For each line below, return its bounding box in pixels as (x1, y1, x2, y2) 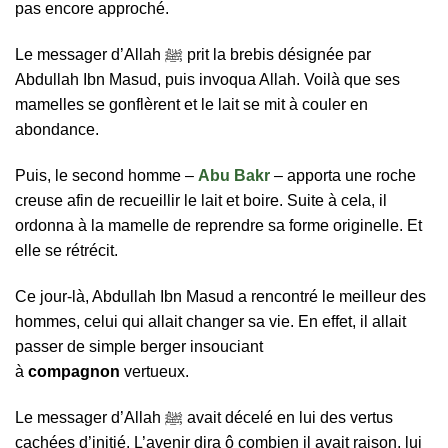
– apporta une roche (270, 167, 416, 184)
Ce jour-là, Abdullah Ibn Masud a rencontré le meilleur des (15, 287, 426, 305)
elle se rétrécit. (15, 242, 118, 259)
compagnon (28, 362, 124, 380)
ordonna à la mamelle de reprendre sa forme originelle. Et (15, 217, 422, 234)
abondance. (15, 121, 99, 139)
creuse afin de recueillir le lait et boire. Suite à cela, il (15, 192, 387, 209)
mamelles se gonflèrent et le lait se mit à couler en (15, 96, 368, 114)
